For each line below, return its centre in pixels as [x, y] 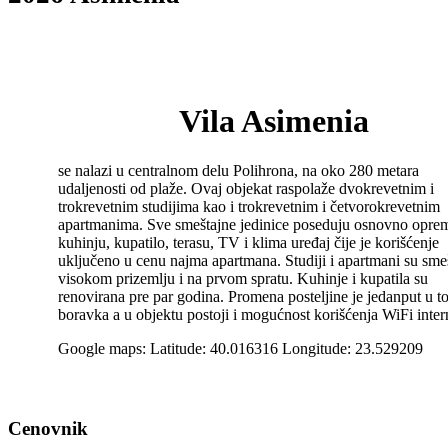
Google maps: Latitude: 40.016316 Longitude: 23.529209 [240, 348]
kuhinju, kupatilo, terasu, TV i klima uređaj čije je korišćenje [248, 242]
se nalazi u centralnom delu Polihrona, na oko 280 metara [238, 170]
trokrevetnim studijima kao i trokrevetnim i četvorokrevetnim [249, 206]
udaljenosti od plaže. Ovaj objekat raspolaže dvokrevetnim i [246, 188]
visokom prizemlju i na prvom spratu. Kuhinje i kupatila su [243, 278]
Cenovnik [48, 428]
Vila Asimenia [274, 121]
